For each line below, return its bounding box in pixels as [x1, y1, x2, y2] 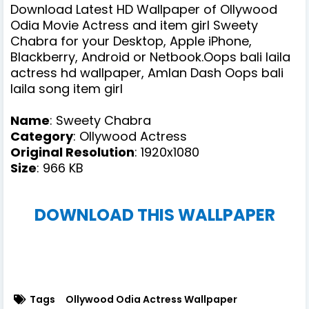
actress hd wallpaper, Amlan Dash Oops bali [10, 63, 283, 81]
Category [10, 127, 73, 145]
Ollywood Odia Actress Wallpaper [66, 292, 237, 306]
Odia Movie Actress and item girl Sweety [10, 16, 258, 34]
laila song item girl [10, 79, 123, 97]
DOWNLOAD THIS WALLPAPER [34, 203, 275, 226]
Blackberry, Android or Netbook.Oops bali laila [10, 48, 290, 66]
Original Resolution [10, 143, 134, 161]
